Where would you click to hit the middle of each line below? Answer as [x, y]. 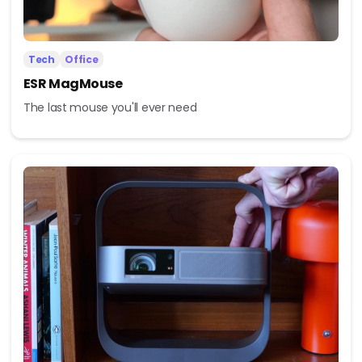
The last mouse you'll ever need [110, 108]
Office [82, 60]
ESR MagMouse [73, 84]
